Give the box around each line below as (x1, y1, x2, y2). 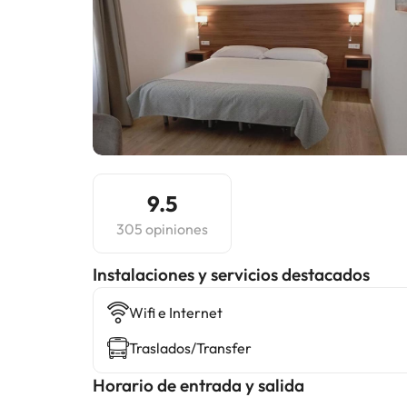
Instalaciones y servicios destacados (93, 263, 370, 285)
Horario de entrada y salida (93, 374, 304, 396)
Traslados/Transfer (129, 339, 252, 357)
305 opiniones (116, 220, 208, 238)
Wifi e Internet (129, 303, 223, 322)
